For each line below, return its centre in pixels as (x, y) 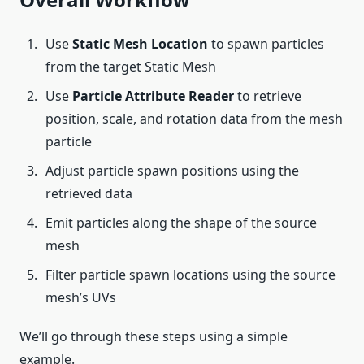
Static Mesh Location (140, 44)
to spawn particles (266, 44)
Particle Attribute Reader (153, 96)
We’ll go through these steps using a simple (154, 336)
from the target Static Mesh (131, 67)
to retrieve (268, 96)
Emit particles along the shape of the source (181, 223)
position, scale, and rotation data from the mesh (194, 119)
